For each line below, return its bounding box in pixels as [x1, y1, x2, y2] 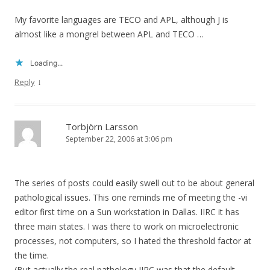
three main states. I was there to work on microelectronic [14, 221, 239, 233]
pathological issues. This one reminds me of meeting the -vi [14, 192, 247, 204]
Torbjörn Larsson [66, 121, 138, 133]
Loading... [30, 58, 63, 68]
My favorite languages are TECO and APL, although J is [14, 14, 228, 26]
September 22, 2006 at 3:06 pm [66, 134, 172, 145]
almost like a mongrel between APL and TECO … [14, 28, 204, 40]
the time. [14, 250, 49, 262]
